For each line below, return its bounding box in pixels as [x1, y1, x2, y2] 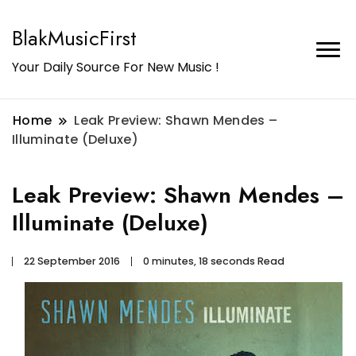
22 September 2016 [24, 254, 120, 268]
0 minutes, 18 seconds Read [143, 254, 284, 268]
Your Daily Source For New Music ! [12, 58, 219, 76]
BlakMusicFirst [12, 23, 137, 53]
